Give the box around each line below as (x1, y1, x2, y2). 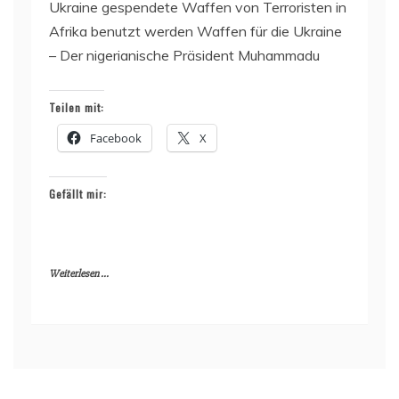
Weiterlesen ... (49, 266, 109, 281)
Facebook (90, 129, 142, 146)
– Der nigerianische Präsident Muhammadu (49, 45, 320, 64)
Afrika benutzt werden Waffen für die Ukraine (49, 21, 342, 40)
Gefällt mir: (49, 185, 107, 201)
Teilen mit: (49, 99, 104, 115)
